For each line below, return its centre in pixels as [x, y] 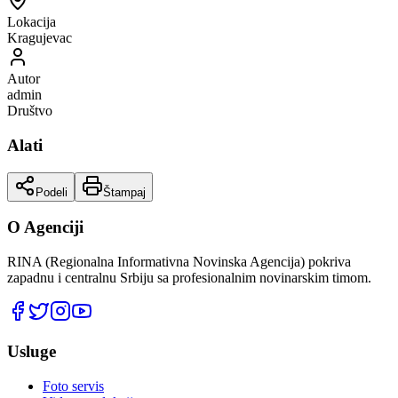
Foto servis [73, 386]
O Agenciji [45, 227]
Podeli [52, 192]
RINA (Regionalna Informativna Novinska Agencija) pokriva [179, 262]
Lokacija [32, 22]
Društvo [30, 111]
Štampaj [124, 192]
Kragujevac [40, 38]
